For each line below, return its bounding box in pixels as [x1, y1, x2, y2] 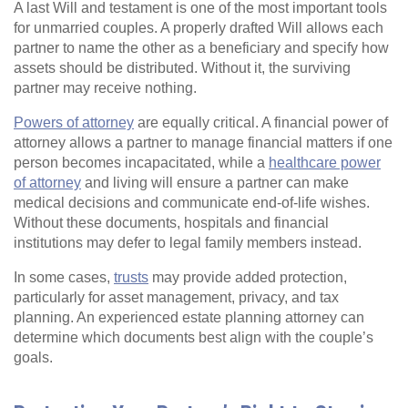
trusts [114, 269, 148, 285]
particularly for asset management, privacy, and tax [14, 289, 339, 305]
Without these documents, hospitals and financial [14, 214, 329, 230]
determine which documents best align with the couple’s [14, 329, 373, 345]
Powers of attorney [14, 114, 134, 130]
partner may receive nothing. [14, 79, 197, 96]
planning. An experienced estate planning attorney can [14, 309, 364, 325]
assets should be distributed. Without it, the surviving [14, 59, 351, 76]
